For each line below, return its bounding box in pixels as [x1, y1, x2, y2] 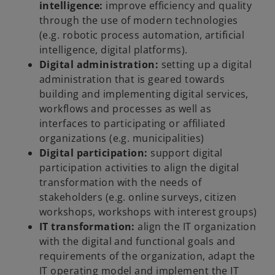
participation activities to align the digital [39, 160, 239, 174]
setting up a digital [158, 57, 252, 71]
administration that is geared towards [39, 72, 225, 86]
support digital [147, 145, 223, 160]
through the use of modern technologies [39, 13, 238, 27]
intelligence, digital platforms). [39, 42, 188, 56]
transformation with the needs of [39, 175, 202, 189]
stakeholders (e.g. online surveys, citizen [39, 190, 237, 204]
